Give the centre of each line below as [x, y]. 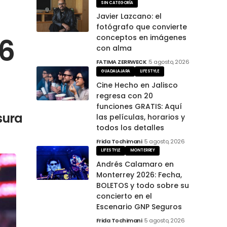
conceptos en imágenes [141, 38]
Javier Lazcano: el [129, 16]
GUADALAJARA [116, 71]
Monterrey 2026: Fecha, [139, 175]
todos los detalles [130, 127]
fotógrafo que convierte [141, 27]
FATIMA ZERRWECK [121, 62]
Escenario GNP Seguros [139, 206]
